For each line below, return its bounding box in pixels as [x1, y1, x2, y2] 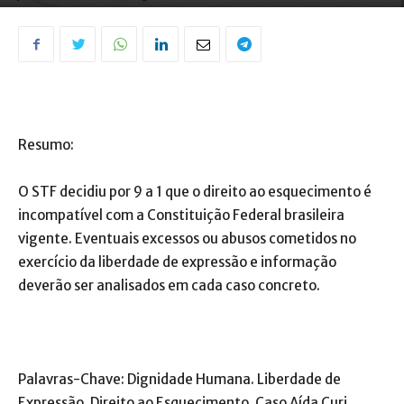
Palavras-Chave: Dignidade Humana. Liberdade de [18, 371, 341, 389]
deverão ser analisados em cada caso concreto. [18, 277, 320, 295]
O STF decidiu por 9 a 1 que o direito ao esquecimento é [18, 183, 372, 201]
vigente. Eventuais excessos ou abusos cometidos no [18, 230, 356, 248]
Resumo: [18, 136, 74, 154]
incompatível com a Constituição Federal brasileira [18, 207, 344, 225]
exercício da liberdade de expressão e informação [18, 253, 336, 271]
